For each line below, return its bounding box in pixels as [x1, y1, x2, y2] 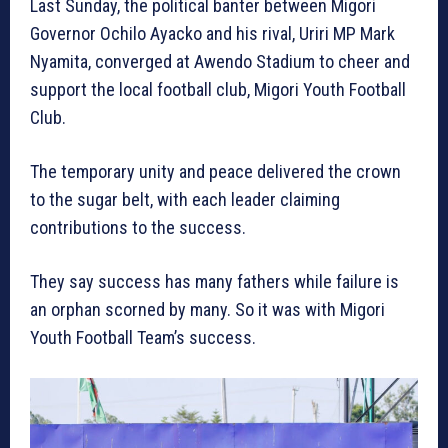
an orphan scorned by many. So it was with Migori [30, 299, 385, 321]
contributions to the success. [30, 217, 246, 239]
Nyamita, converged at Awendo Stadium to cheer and [30, 51, 410, 73]
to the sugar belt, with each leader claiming [30, 189, 340, 211]
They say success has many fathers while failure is [30, 271, 399, 293]
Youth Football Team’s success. [30, 327, 256, 349]
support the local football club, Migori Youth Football [30, 79, 406, 101]
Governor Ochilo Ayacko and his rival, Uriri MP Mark [30, 23, 395, 45]
